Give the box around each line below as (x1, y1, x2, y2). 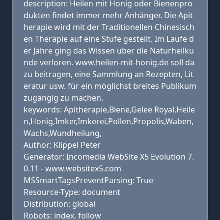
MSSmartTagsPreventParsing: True (24, 175, 153, 186)
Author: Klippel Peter (24, 139, 101, 150)
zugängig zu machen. (24, 92, 103, 103)
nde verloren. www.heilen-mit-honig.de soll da (24, 57, 194, 68)
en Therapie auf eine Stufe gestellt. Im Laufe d (24, 33, 194, 44)
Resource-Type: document (24, 187, 120, 197)
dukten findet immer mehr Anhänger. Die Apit (24, 10, 193, 21)
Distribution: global (24, 198, 95, 209)
